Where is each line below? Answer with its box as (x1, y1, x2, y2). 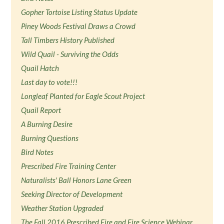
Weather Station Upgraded (21, 203, 104, 212)
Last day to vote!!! (21, 77, 78, 86)
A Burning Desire (21, 119, 73, 128)
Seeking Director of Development (21, 189, 123, 198)
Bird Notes (21, 147, 54, 156)
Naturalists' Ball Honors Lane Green (21, 175, 132, 184)
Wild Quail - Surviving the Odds (21, 49, 119, 58)
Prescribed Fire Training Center (21, 161, 116, 170)
